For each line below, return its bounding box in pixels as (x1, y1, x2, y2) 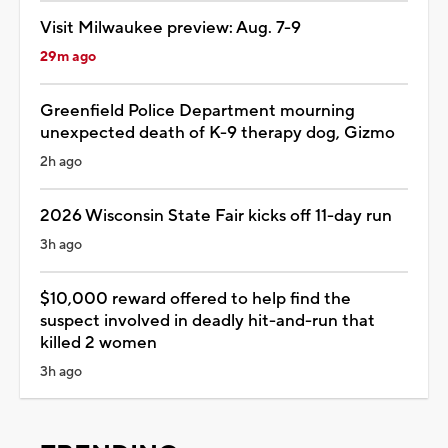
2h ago (40, 152, 82, 171)
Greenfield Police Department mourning (40, 99, 355, 122)
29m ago (40, 47, 96, 66)
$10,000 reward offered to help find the (40, 287, 351, 310)
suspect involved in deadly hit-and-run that (40, 309, 375, 332)
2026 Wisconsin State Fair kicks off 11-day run (40, 204, 392, 227)
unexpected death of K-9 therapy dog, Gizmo (40, 121, 395, 144)
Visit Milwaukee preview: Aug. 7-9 (40, 16, 301, 39)
